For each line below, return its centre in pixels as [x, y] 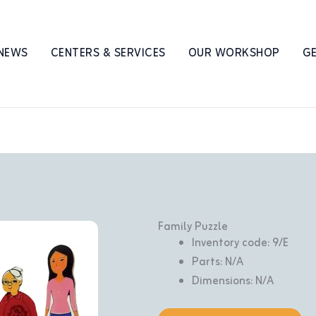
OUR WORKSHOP [234, 53]
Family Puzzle [193, 227]
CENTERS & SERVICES [108, 53]
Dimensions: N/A [233, 281]
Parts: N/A [218, 262]
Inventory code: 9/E [240, 243]
